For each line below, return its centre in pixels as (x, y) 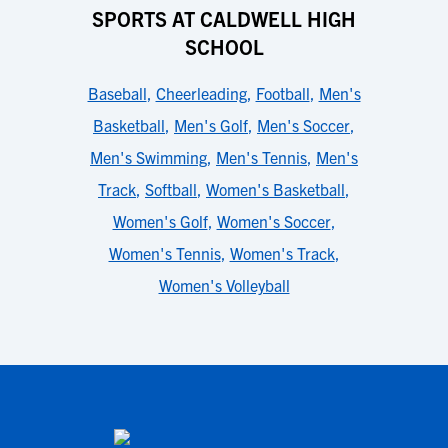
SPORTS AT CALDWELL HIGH (224, 18)
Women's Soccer (273, 221)
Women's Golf (160, 221)
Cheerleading (201, 93)
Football (282, 93)
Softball (171, 189)
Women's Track (282, 253)
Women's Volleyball (224, 285)
